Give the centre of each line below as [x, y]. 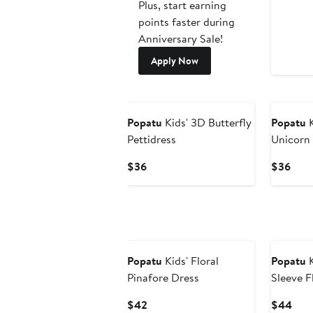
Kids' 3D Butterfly [207, 123]
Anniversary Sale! [181, 39]
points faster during [187, 22]
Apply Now [175, 61]
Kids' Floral [190, 261]
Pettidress [152, 139]
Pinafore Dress [163, 278]
